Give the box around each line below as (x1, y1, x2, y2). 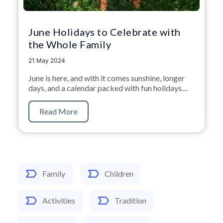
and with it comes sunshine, (69, 73, 161, 83)
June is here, (28, 73, 69, 83)
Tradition (114, 195, 146, 205)
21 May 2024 (28, 56, 65, 64)
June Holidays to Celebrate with (28, 25, 181, 38)
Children (105, 168, 133, 178)
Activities (42, 195, 75, 205)
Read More (39, 106, 78, 116)
